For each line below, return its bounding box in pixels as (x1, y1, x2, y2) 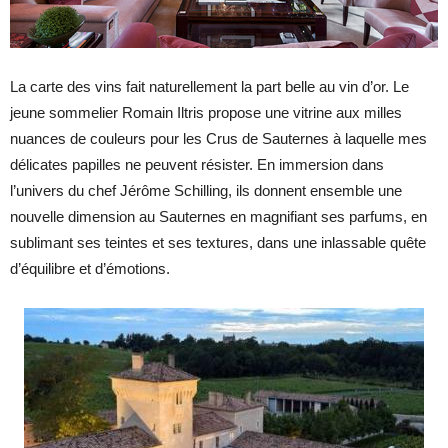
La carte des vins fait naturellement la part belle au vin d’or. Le (10, 78, 409, 96)
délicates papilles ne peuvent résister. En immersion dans (10, 156, 384, 174)
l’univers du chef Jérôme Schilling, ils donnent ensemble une (10, 182, 402, 200)
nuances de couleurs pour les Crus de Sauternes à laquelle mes (10, 130, 427, 148)
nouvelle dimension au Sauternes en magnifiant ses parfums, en (10, 208, 427, 226)
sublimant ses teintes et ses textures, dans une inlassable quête (10, 234, 426, 252)
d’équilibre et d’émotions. (10, 260, 170, 278)
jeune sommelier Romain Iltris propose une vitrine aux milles (10, 104, 402, 122)
